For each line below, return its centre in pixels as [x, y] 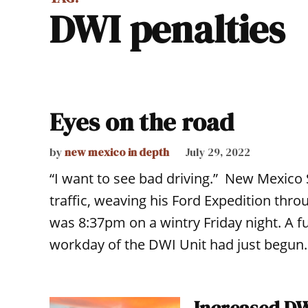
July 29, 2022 [218, 152]
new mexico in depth [117, 152]
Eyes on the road [142, 122]
